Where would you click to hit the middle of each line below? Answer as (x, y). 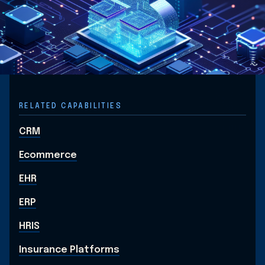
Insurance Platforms (69, 250)
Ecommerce (48, 155)
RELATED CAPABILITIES (70, 106)
